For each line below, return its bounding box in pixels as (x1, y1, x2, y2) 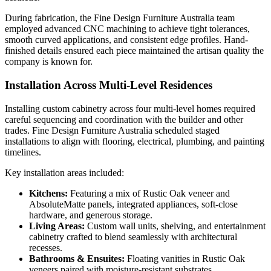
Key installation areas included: (5, 167, 124, 178)
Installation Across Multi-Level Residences (5, 78, 212, 91)
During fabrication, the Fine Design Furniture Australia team (5, 13, 235, 24)
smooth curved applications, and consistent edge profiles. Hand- (5, 34, 248, 45)
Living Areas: (29, 220, 85, 231)
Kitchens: (29, 188, 68, 198)
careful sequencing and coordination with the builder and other (5, 114, 243, 125)
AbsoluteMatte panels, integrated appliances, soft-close (29, 198, 238, 209)
